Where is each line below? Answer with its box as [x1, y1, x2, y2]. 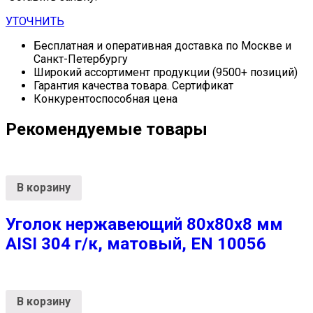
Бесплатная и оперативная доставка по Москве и [34, 39, 291, 53]
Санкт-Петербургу [34, 52, 128, 66]
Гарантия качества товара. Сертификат [34, 79, 233, 93]
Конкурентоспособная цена [34, 92, 177, 106]
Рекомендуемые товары [6, 119, 208, 140]
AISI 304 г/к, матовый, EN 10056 [6, 233, 266, 254]
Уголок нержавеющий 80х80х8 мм [6, 214, 283, 234]
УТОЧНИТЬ [6, 15, 64, 29]
